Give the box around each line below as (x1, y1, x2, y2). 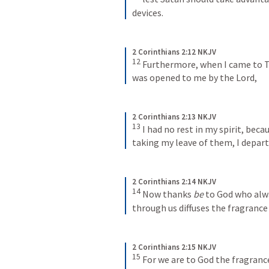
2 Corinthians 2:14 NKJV (132, 177, 216, 187)
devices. (132, 6, 163, 19)
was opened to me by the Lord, (132, 71, 257, 83)
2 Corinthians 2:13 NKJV (132, 111, 216, 122)
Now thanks (142, 188, 193, 201)
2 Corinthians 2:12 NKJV (132, 46, 216, 57)
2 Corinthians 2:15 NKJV (132, 241, 216, 252)
